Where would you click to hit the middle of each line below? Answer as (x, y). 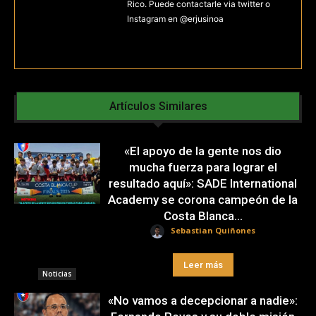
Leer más (203, 265)
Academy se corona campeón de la (203, 200)
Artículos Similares (158, 106)
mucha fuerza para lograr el (203, 167)
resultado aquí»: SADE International (203, 183)
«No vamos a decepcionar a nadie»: (203, 300)
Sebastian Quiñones (213, 231)
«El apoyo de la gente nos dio (203, 151)
